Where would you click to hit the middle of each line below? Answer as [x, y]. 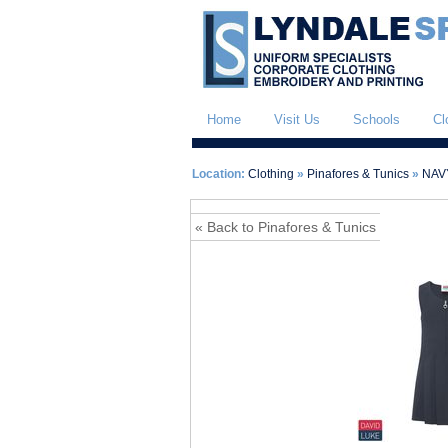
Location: [218, 174]
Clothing [271, 174]
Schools [376, 119]
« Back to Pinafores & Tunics [285, 227]
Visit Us [297, 119]
